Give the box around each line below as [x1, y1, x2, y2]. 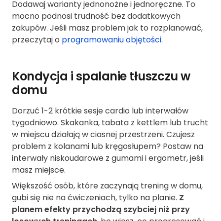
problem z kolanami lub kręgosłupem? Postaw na [12, 141, 203, 152]
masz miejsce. [12, 164, 66, 176]
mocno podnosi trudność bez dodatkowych [12, 10, 181, 22]
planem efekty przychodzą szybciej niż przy [12, 204, 190, 216]
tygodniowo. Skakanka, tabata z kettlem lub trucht [12, 117, 208, 129]
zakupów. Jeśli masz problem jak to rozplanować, [12, 22, 203, 34]
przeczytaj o [12, 34, 62, 46]
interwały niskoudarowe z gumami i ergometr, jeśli [12, 152, 204, 164]
